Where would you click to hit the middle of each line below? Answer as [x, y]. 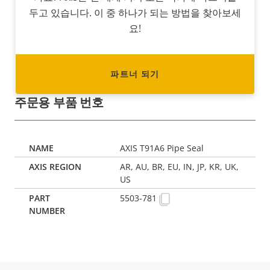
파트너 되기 [135, 74]
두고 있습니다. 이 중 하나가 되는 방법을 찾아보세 [135, 13]
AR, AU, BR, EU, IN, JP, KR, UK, [180, 167]
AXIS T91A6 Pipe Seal [162, 148]
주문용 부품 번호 [59, 102]
